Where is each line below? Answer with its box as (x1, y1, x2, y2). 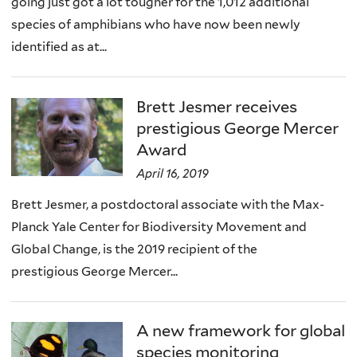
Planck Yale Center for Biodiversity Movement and (11, 218, 307, 234)
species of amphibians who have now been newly (11, 17, 300, 33)
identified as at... (11, 39, 107, 55)
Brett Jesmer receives (136, 96, 298, 116)
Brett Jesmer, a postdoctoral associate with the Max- (11, 196, 324, 212)
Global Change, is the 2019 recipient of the (11, 241, 257, 257)
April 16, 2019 (136, 166, 210, 181)
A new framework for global (136, 321, 346, 341)
